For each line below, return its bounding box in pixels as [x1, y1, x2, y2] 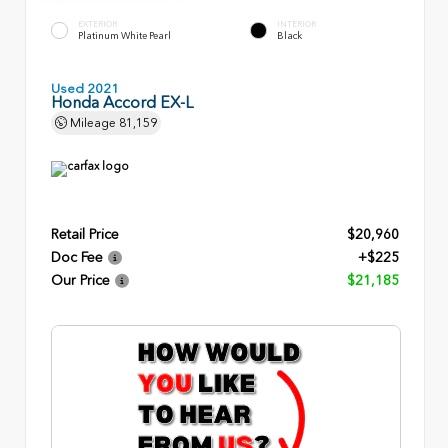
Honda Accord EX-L [51, 92, 193, 112]
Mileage [67, 115, 119, 130]
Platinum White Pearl [78, 30, 171, 42]
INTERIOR [277, 18, 316, 29]
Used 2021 [51, 80, 119, 96]
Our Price [51, 271, 110, 289]
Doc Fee [51, 248, 103, 266]
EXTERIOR [78, 18, 117, 29]
